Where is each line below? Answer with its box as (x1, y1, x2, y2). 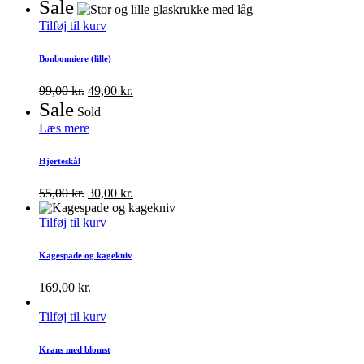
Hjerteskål (39, 155, 80, 166)
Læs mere (39, 120, 89, 135)
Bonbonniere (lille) (39, 53, 111, 63)
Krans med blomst (39, 344, 110, 354)
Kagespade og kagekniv (39, 249, 132, 260)
